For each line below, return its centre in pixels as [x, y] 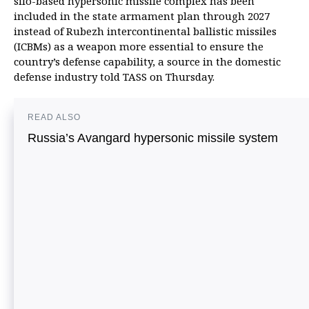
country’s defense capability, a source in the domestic [147, 61]
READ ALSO [54, 117]
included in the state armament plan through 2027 [142, 16]
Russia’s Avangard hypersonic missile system [153, 138]
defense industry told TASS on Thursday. [114, 77]
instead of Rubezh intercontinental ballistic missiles [145, 31]
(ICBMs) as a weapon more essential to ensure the [139, 46]
